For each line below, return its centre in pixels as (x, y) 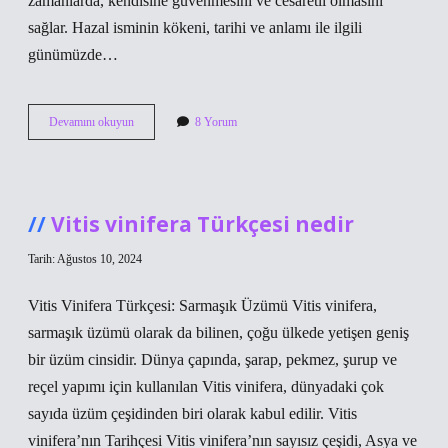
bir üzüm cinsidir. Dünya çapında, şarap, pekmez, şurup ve (212, 359)
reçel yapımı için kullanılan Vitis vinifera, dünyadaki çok (206, 386)
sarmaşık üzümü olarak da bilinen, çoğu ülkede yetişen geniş (218, 332)
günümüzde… (73, 54)
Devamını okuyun (91, 122)
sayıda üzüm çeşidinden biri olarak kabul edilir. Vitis (192, 413)
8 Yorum (216, 122)
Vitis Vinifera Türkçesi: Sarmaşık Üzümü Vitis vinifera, (202, 305)
